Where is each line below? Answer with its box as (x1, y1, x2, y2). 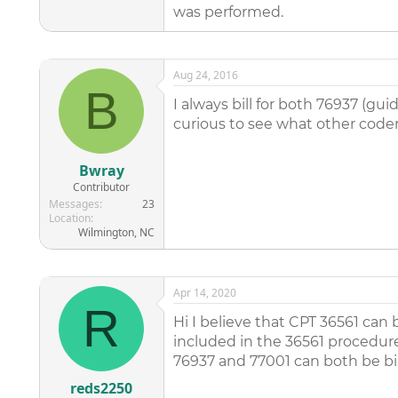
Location (48, 211, 91, 226)
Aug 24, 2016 (172, 68, 238, 83)
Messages (48, 196, 99, 211)
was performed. (172, 4, 283, 20)
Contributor (73, 179, 131, 195)
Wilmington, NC (77, 225, 155, 240)
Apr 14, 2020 (172, 285, 236, 300)
